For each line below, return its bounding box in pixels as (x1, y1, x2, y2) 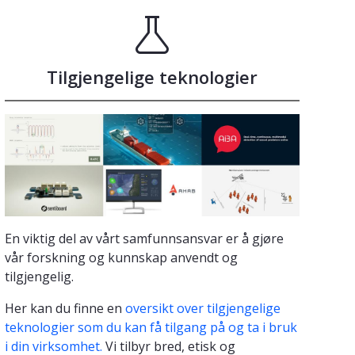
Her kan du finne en (5, 300, 125, 318)
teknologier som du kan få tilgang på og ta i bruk (5, 319, 297, 337)
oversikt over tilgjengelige (125, 300, 281, 318)
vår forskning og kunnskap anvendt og (5, 249, 238, 267)
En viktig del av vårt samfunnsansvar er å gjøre (5, 230, 284, 248)
